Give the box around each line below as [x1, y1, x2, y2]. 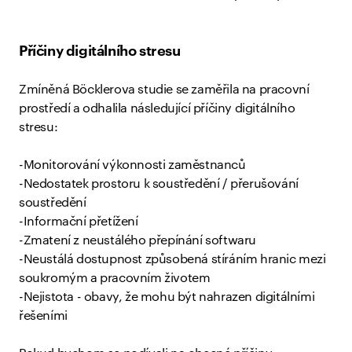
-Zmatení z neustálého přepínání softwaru [19, 234, 256, 247]
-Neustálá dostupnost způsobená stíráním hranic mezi [19, 253, 326, 266]
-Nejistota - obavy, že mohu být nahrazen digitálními [19, 291, 315, 303]
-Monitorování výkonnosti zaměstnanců [19, 159, 246, 171]
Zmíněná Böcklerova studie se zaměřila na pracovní [19, 83, 310, 96]
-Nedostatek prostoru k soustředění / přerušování [19, 178, 299, 190]
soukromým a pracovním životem [19, 272, 211, 284]
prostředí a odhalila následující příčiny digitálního [19, 102, 295, 115]
